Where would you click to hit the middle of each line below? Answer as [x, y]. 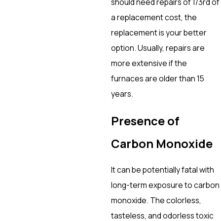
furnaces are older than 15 [158, 78]
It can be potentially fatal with [163, 170]
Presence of [146, 121]
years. [122, 93]
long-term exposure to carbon [166, 185]
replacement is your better [159, 32]
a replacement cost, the [154, 17]
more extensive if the [149, 63]
